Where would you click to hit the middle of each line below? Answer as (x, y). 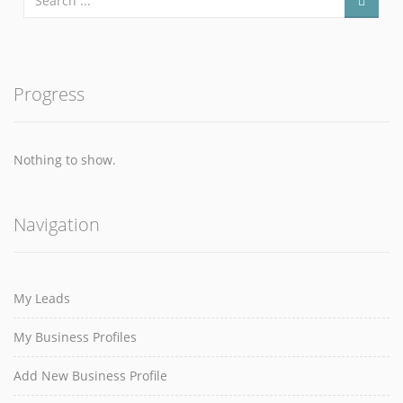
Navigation (57, 224)
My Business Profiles (75, 337)
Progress (49, 94)
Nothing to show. (65, 160)
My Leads (42, 298)
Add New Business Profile (90, 376)
